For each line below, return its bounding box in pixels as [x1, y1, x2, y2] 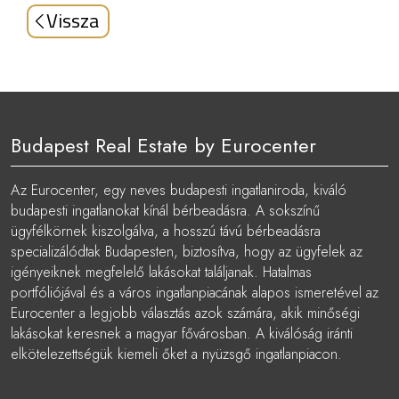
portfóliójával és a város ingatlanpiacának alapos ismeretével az [11, 282, 379, 304]
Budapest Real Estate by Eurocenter [11, 131, 316, 160]
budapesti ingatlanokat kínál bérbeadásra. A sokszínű [11, 200, 320, 222]
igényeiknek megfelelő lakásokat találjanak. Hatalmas [11, 262, 312, 283]
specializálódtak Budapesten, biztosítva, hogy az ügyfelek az [11, 241, 362, 263]
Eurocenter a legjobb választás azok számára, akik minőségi [11, 303, 360, 324]
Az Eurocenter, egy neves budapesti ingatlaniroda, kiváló [11, 180, 346, 201]
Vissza [46, 5, 99, 37]
